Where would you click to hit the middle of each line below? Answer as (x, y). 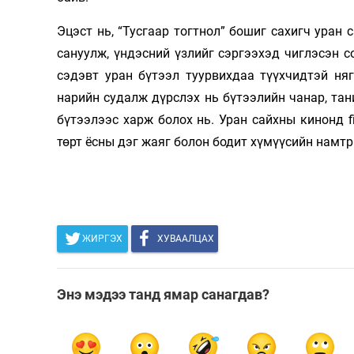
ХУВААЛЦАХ (186, 238)
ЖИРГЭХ (102, 238)
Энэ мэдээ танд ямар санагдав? (163, 294)
